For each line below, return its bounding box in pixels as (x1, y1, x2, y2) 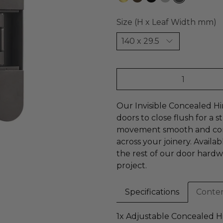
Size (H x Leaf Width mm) (116, 17, 217, 27)
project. (116, 161, 147, 170)
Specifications (125, 187, 179, 197)
